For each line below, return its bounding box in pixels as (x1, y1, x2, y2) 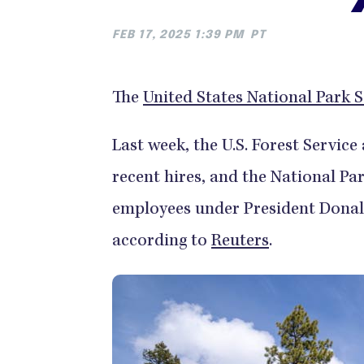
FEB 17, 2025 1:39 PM (112, 29, 244, 41)
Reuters (211, 233, 269, 251)
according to (112, 233, 211, 251)
